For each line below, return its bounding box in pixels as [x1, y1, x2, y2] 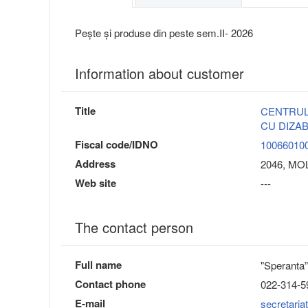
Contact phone [75, 276, 146, 292]
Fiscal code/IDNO [75, 137, 158, 153]
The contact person [75, 217, 193, 238]
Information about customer [75, 63, 244, 84]
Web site [75, 175, 116, 191]
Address [75, 156, 115, 172]
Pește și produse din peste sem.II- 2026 [75, 25, 253, 41]
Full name [75, 257, 122, 273]
